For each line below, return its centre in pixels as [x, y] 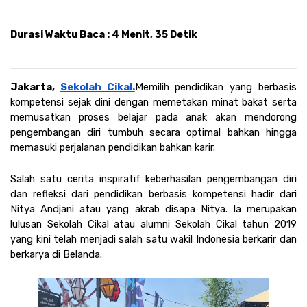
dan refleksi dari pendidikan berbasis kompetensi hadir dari [153, 194]
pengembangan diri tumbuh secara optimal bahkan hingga [153, 132]
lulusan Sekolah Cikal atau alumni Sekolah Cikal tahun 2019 [153, 224]
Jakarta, [35, 87]
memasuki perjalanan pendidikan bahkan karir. [114, 147]
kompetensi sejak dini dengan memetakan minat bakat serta [153, 102]
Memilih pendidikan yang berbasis [216, 87]
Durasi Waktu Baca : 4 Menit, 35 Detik [104, 34]
